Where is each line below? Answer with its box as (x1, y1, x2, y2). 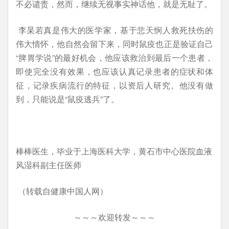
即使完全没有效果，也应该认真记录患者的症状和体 (16, 65, 213, 77)
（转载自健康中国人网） (16, 185, 108, 197)
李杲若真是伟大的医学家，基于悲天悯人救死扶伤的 (16, 24, 213, 36)
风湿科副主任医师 (16, 159, 81, 171)
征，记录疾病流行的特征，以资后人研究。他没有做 (16, 79, 213, 91)
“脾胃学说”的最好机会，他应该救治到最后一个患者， (16, 52, 213, 63)
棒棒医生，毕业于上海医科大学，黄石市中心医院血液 (16, 145, 212, 157)
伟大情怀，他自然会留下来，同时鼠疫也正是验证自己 (16, 38, 213, 50)
